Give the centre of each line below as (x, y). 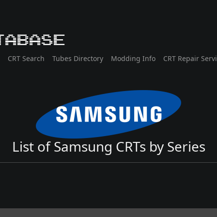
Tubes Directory (78, 59)
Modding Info (133, 59)
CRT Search (26, 59)
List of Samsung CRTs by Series (108, 146)
